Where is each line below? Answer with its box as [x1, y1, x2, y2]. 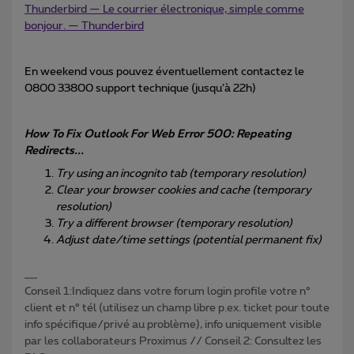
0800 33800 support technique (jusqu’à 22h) [24, 83, 256, 95]
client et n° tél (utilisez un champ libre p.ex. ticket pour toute [24, 302, 330, 314]
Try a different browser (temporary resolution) [56, 218, 292, 230]
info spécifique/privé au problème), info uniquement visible [24, 318, 322, 330]
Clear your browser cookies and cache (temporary [56, 185, 311, 197]
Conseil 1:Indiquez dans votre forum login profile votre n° [24, 285, 311, 297]
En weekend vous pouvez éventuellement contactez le [24, 66, 304, 78]
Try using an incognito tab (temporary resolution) [56, 168, 306, 180]
